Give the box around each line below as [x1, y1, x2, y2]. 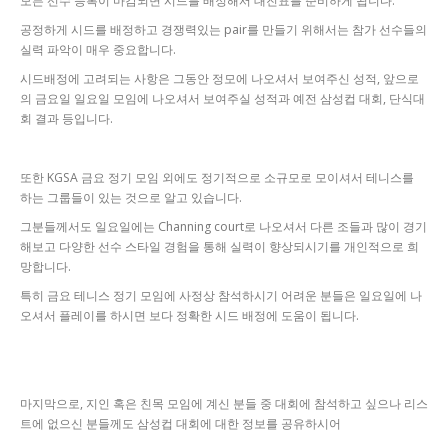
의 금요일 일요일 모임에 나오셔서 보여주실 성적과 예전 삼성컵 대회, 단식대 [20, 90, 425, 108]
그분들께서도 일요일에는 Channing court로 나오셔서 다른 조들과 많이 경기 [20, 217, 427, 235]
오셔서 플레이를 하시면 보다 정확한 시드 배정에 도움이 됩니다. [20, 307, 359, 325]
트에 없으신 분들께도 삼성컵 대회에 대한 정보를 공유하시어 [20, 414, 341, 432]
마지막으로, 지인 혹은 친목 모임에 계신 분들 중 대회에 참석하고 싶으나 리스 [20, 394, 428, 412]
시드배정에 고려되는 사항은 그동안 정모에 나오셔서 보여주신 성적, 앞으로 [20, 70, 419, 88]
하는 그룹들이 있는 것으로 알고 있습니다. [20, 188, 242, 206]
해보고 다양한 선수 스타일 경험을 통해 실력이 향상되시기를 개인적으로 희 [20, 237, 419, 255]
